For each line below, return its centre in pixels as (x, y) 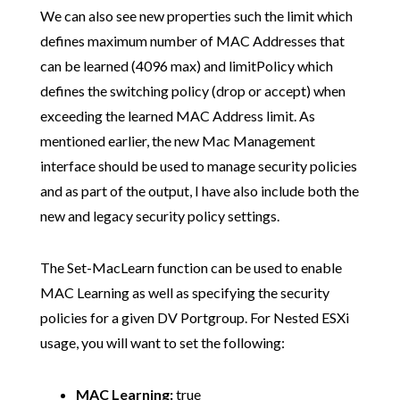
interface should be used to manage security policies (198, 165)
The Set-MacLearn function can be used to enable (191, 267)
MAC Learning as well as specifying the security (184, 292)
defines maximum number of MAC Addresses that (192, 40)
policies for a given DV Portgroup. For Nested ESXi (194, 317)
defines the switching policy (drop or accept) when (192, 90)
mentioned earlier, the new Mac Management (177, 140)
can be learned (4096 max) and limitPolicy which (186, 65)
